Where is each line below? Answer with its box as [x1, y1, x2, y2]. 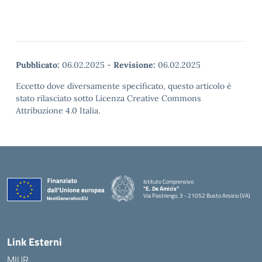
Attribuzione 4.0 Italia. [16, 105, 100, 116]
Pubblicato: [16, 60, 60, 70]
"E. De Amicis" [143, 184, 179, 193]
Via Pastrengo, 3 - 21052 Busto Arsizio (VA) [143, 191, 250, 200]
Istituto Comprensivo [143, 177, 194, 186]
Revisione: [113, 60, 156, 70]
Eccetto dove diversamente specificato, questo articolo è [16, 81, 232, 91]
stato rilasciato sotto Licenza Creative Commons [16, 93, 201, 104]
